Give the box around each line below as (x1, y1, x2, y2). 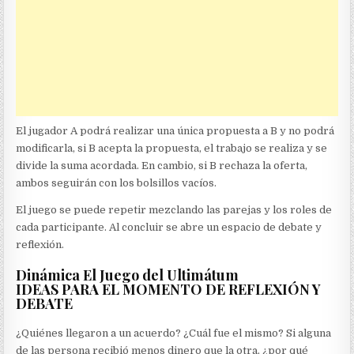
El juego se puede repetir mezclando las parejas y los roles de (16, 204, 333, 217)
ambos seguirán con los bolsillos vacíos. (16, 177, 217, 190)
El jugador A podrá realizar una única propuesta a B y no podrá (16, 125, 335, 137)
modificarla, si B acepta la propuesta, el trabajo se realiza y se (16, 142, 328, 155)
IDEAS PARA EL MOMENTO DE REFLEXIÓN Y (16, 280, 322, 299)
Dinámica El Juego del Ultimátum (16, 265, 239, 285)
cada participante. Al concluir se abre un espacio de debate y (16, 221, 322, 234)
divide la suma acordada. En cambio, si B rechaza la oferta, (16, 160, 308, 172)
